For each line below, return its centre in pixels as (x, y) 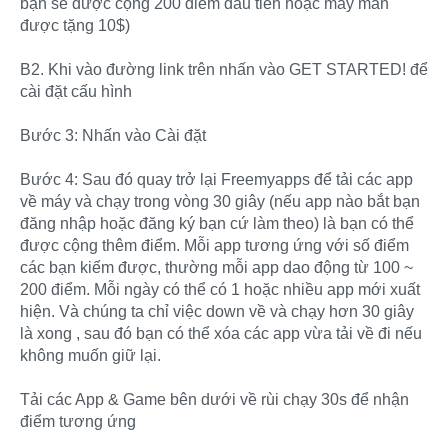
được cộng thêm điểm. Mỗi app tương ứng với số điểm (214, 245)
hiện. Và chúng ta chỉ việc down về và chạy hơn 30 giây (217, 311)
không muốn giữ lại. (90, 355)
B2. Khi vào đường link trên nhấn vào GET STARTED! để (224, 69)
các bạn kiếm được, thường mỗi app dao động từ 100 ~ (216, 267)
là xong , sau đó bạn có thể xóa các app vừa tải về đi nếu (221, 333)
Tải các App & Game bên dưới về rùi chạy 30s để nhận (214, 399)
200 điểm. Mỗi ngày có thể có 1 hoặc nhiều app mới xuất (220, 289)
